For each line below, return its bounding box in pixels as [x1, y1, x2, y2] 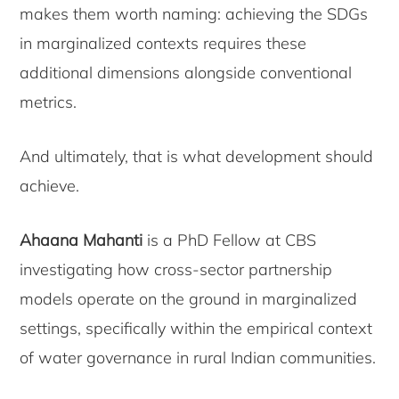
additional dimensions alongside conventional [20, 62, 353, 84]
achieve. [20, 175, 80, 197]
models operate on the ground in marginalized [20, 289, 358, 310]
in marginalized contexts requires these [20, 33, 307, 54]
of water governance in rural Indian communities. [20, 347, 377, 369]
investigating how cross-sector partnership [20, 259, 333, 281]
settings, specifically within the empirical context [20, 318, 373, 339]
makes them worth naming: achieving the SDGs [20, 4, 369, 25]
